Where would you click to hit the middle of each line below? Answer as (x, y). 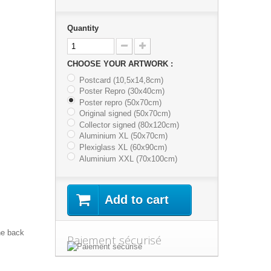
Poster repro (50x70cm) (120, 102)
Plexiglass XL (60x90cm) (123, 147)
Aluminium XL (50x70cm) (123, 136)
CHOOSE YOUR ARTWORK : (121, 64)
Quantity (83, 28)
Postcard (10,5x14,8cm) (121, 80)
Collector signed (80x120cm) (129, 125)
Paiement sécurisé (114, 240)
